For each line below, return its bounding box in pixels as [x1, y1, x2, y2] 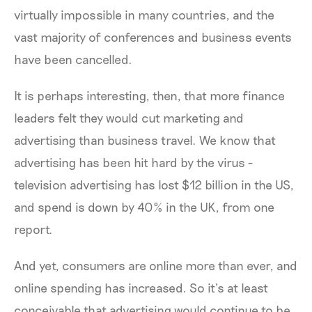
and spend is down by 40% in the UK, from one [14, 198, 274, 214]
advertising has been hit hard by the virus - [14, 154, 253, 170]
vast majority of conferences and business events [14, 29, 292, 45]
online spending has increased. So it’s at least [14, 279, 268, 295]
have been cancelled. [14, 51, 132, 67]
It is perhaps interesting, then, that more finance [14, 87, 285, 103]
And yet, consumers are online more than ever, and [14, 257, 297, 273]
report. [14, 221, 53, 237]
